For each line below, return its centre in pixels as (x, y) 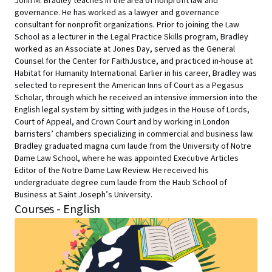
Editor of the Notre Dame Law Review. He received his (112, 171)
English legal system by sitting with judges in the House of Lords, (132, 110)
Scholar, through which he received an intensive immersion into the (136, 98)
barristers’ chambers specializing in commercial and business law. (134, 134)
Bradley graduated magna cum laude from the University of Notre (133, 146)
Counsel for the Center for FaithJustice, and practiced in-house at (134, 61)
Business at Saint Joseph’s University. (83, 195)
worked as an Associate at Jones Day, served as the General (125, 49)
